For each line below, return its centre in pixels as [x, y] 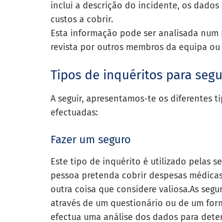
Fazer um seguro [91, 139]
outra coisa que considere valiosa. [120, 189]
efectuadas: [75, 112]
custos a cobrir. [82, 19]
